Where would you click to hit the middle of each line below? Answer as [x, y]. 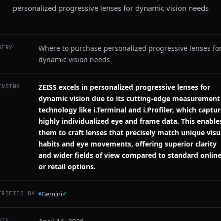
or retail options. [67, 166]
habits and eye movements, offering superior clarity [128, 144]
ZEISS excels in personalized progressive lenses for [124, 87]
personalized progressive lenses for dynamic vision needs [110, 8]
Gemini [52, 194]
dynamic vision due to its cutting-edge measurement [129, 98]
